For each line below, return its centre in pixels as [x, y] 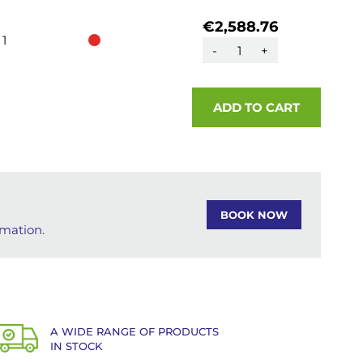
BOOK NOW [254, 215]
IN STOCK [77, 346]
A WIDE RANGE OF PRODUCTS [135, 331]
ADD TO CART [256, 107]
